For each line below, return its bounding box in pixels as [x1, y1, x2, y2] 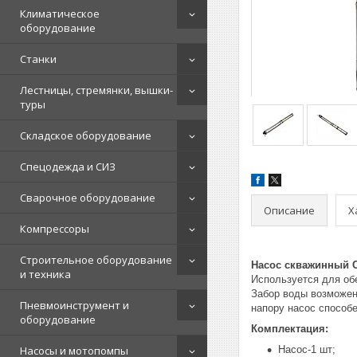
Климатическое [20, 6, 100, 21]
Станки [20, 52, 57, 66]
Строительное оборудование [20, 253, 172, 267]
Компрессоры [20, 222, 89, 236]
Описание [264, 202, 315, 218]
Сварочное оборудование [20, 190, 155, 205]
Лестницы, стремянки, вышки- [20, 83, 173, 97]
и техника [20, 267, 71, 281]
